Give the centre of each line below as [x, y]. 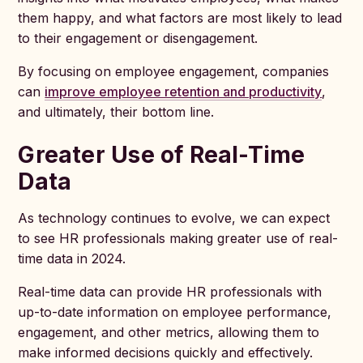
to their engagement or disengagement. [138, 38]
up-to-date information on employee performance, [175, 312]
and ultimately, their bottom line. [116, 112]
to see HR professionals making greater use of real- [178, 238]
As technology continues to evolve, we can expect [174, 218]
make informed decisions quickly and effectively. [166, 352]
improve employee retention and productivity [184, 92]
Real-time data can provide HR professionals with [170, 292]
